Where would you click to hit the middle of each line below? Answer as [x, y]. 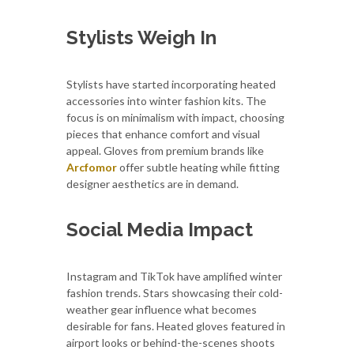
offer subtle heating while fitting [198, 167]
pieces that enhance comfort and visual [163, 134]
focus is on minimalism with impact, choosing [175, 117]
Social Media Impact [160, 229]
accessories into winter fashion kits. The [166, 100]
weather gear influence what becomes [162, 309]
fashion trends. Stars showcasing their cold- [175, 292]
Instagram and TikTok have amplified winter [174, 276]
